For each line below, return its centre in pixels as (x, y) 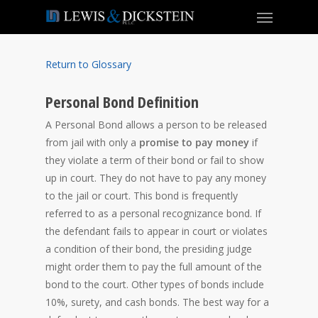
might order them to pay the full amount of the (154, 267)
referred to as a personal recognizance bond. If (153, 213)
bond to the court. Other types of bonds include (155, 284)
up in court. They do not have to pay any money (156, 178)
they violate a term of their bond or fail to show (155, 160)
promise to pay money (194, 142)
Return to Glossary (88, 64)
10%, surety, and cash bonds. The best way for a (157, 302)
